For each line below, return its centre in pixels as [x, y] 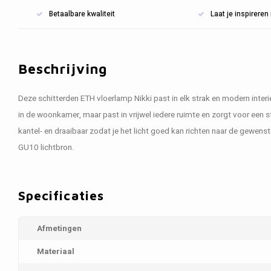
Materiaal [56, 252]
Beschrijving [63, 69]
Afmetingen [59, 229]
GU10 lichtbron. [46, 148]
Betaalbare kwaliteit [82, 14]
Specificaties [61, 195]
